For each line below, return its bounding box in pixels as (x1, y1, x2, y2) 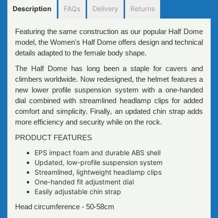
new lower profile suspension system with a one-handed (15, 86, 203, 94)
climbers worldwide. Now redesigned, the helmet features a (15, 75, 203, 83)
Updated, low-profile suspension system (35, 158, 163, 166)
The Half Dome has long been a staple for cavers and (15, 64, 203, 73)
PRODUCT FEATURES (15, 133, 92, 142)
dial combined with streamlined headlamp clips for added (15, 96, 203, 105)
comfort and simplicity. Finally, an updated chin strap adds (15, 107, 203, 115)
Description (13, 4, 52, 13)
